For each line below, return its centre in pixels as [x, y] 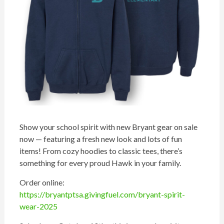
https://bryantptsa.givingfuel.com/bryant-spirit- [102, 194]
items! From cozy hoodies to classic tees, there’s [101, 151]
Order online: [42, 182]
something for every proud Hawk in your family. [100, 163]
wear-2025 [38, 206]
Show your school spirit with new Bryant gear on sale [108, 127]
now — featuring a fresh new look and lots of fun [100, 139]
